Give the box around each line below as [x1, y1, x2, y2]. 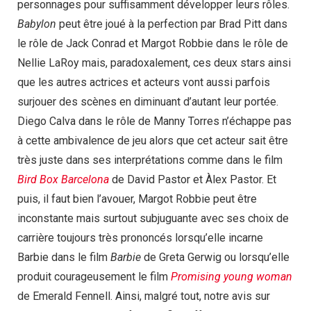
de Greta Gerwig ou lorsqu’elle [141, 250, 289, 264]
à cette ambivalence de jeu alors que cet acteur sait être [17, 133, 288, 147]
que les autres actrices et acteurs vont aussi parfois [17, 75, 270, 89]
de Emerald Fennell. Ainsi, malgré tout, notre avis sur [17, 289, 270, 303]
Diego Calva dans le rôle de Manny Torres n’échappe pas [17, 114, 292, 128]
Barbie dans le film [17, 250, 110, 264]
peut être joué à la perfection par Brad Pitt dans [56, 17, 287, 31]
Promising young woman [171, 269, 292, 283]
